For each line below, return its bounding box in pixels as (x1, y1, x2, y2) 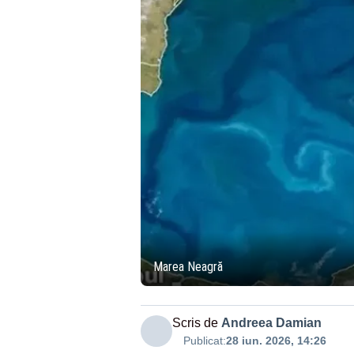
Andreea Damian (220, 315, 322, 330)
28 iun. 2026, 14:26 (225, 333, 326, 347)
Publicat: (183, 333, 226, 347)
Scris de (171, 315, 218, 330)
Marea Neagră (153, 258, 223, 274)
